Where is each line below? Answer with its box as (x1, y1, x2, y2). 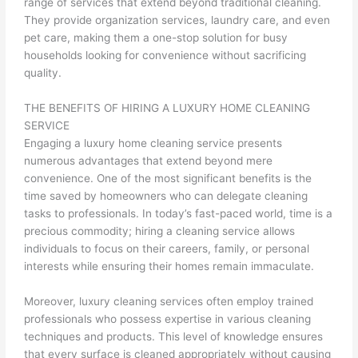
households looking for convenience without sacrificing (24, 49, 307, 62)
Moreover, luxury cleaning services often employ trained (24, 294, 314, 308)
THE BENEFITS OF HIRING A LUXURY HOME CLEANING (24, 101, 311, 115)
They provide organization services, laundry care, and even (24, 14, 331, 27)
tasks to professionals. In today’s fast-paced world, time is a (24, 207, 333, 221)
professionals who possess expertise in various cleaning (24, 312, 312, 325)
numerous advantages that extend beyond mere (24, 154, 273, 168)
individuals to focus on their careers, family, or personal (24, 242, 310, 256)
